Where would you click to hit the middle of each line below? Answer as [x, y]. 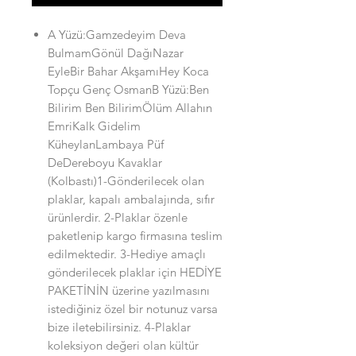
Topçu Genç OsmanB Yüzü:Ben [128, 89]
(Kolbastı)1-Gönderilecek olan [126, 181]
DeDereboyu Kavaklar [105, 163]
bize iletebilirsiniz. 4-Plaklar [119, 327]
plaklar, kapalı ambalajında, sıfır [131, 199]
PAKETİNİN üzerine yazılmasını [129, 290]
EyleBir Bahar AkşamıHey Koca [128, 71]
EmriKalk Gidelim [94, 126]
